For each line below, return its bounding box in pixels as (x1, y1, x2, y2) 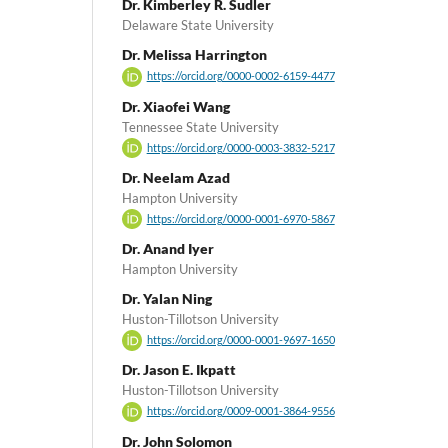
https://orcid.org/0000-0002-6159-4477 (146, 70, 335, 83)
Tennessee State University (122, 118, 279, 135)
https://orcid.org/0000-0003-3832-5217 (146, 141, 335, 154)
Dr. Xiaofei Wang (122, 97, 230, 115)
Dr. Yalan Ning (122, 290, 212, 308)
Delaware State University (122, 17, 274, 34)
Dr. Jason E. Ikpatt (122, 361, 236, 379)
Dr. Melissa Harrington (122, 46, 267, 64)
